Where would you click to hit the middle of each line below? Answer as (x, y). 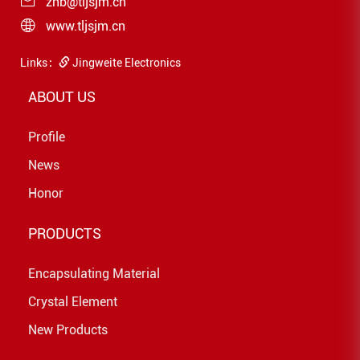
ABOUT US (62, 97)
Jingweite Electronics (125, 63)
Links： (39, 63)
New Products (68, 330)
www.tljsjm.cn (86, 27)
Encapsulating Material (94, 274)
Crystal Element (73, 302)
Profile (47, 137)
